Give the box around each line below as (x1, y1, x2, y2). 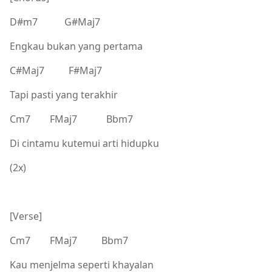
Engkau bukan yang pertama (10, 39, 143, 53)
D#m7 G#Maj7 (10, 15, 100, 29)
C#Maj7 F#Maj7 (10, 63, 102, 77)
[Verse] (10, 209, 42, 223)
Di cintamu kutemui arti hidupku (10, 136, 159, 150)
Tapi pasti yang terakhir (10, 87, 118, 101)
